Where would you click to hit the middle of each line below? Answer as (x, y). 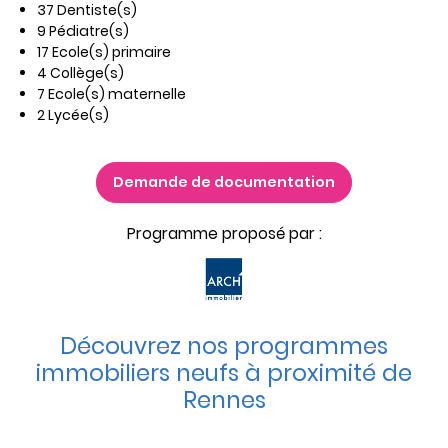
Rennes (224, 400)
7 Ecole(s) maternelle (111, 94)
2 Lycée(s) (73, 115)
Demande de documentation (224, 182)
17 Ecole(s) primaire (104, 52)
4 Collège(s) (80, 73)
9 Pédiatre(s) (83, 31)
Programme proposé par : (224, 234)
